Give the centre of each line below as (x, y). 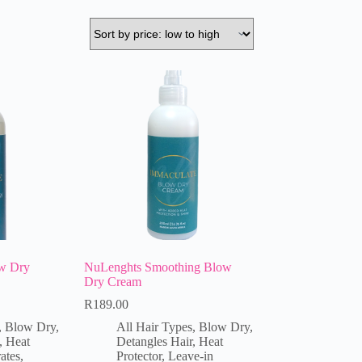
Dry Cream (112, 281)
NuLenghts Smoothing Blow (158, 267)
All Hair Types (154, 326)
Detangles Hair (154, 341)
